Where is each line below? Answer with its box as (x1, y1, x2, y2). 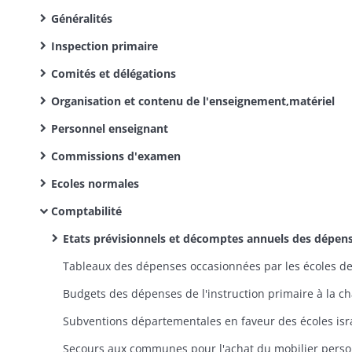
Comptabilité (51, 203, 122, 218)
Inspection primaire (51, 38, 158, 53)
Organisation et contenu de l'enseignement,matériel (51, 93, 335, 108)
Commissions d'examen (51, 148, 181, 163)
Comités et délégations (51, 66, 176, 81)
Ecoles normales (51, 176, 139, 191)
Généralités (51, 11, 112, 26)
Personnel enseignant (51, 121, 168, 136)
